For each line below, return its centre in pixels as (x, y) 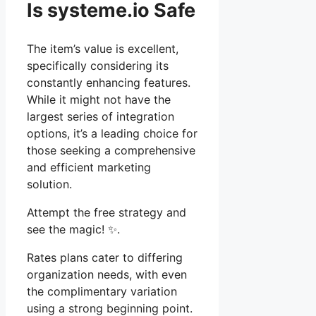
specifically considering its (98, 66)
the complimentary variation (102, 292)
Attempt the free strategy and (107, 213)
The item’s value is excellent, (103, 49)
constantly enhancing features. (109, 83)
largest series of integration (101, 117)
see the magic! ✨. (73, 230)
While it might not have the (99, 100)
